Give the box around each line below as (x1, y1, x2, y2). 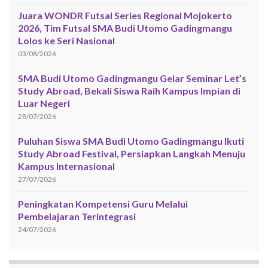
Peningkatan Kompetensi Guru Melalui (18, 197, 188, 209)
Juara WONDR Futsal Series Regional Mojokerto (18, 9, 232, 21)
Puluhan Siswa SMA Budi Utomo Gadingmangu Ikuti (18, 135, 244, 147)
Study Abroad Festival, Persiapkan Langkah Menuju (18, 147, 245, 159)
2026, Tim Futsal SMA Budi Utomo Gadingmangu (18, 22, 232, 33)
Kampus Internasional (18, 160, 115, 172)
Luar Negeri (18, 97, 70, 109)
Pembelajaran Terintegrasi (18, 210, 136, 222)
